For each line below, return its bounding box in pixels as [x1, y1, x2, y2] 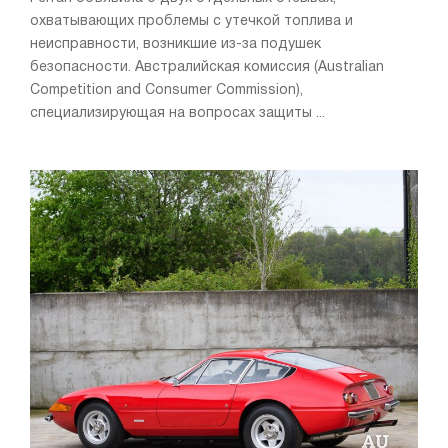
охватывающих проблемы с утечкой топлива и [30, 14, 353, 28]
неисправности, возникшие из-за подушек [30, 37, 321, 51]
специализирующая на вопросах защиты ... [30, 106, 325, 120]
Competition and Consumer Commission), [30, 83, 303, 97]
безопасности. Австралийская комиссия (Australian [30, 60, 384, 74]
